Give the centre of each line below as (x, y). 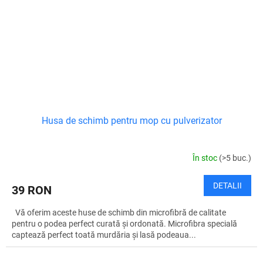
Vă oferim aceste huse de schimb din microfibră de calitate (119, 213)
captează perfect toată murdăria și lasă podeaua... (104, 235)
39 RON (32, 190)
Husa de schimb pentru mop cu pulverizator (131, 121)
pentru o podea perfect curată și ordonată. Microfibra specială (124, 224)
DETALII (227, 186)
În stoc (206, 158)
